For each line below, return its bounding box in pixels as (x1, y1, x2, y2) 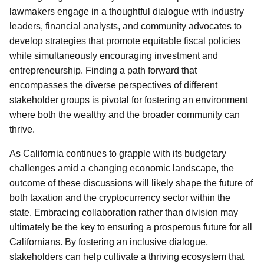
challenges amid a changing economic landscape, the (9, 163, 234, 173)
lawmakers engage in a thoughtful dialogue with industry (9, 6, 244, 16)
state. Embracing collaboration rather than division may (9, 207, 238, 217)
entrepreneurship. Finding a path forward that (9, 65, 197, 75)
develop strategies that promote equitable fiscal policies (9, 36, 240, 46)
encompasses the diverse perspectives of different (9, 80, 217, 90)
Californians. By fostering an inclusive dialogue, (9, 237, 208, 247)
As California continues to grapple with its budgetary (9, 148, 226, 159)
